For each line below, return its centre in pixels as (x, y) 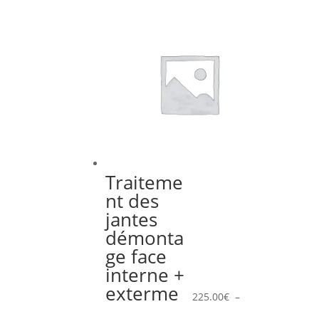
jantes (132, 220)
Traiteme (145, 183)
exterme (142, 294)
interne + (145, 275)
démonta (145, 238)
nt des (132, 201)
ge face (136, 257)
